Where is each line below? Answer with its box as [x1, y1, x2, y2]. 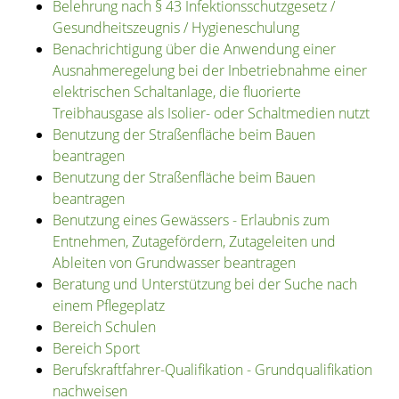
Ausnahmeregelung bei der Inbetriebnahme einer [52, 61, 367, 81]
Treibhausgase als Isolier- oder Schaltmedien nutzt [52, 103, 370, 124]
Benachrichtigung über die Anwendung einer [52, 39, 336, 60]
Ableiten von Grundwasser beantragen [52, 253, 296, 273]
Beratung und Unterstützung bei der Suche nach [52, 274, 357, 295]
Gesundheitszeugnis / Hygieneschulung [52, 18, 299, 38]
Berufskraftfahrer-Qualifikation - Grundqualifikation [52, 360, 372, 380]
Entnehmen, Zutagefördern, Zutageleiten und [52, 232, 336, 252]
